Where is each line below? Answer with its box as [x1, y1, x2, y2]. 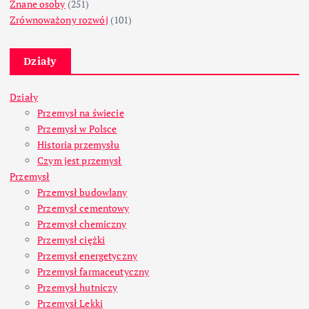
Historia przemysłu [37, 138, 120, 152]
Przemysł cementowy [37, 201, 130, 215]
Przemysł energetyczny [37, 249, 138, 263]
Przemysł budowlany [37, 186, 128, 199]
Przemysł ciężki [37, 233, 106, 247]
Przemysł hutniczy [37, 281, 118, 295]
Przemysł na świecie [37, 106, 124, 120]
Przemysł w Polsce [37, 122, 117, 136]
